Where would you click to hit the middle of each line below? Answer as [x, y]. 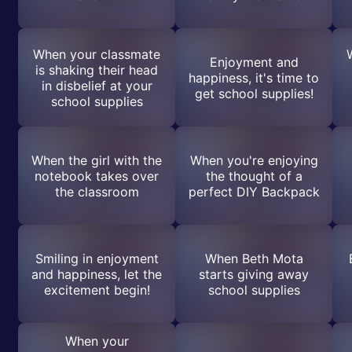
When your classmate [97, 54]
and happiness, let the [97, 274]
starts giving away [254, 274]
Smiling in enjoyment [97, 258]
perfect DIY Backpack [254, 191]
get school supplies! [254, 93]
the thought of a [254, 176]
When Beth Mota [254, 258]
